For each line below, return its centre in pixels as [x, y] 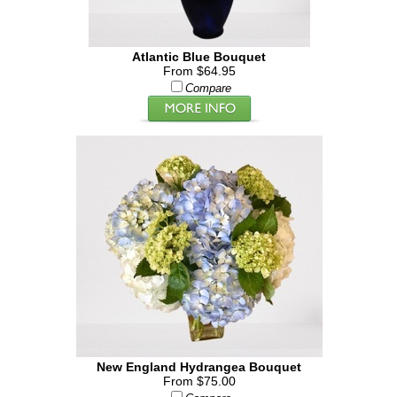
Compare [208, 89]
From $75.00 [199, 381]
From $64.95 [199, 71]
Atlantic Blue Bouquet [199, 57]
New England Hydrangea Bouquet [199, 367]
